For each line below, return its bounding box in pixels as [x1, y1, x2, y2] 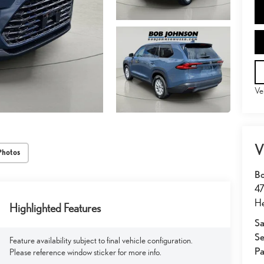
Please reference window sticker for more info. [9, 246, 161, 257]
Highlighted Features [9, 201, 101, 216]
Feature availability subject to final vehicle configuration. [9, 235, 193, 245]
